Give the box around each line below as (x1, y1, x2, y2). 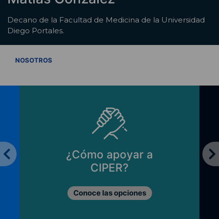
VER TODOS (170, 55, 204, 63)
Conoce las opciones (73, 188, 146, 198)
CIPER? (90, 161, 129, 175)
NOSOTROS (15, 56, 52, 64)
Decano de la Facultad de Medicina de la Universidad (7, 15, 205, 25)
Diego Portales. (7, 26, 64, 36)
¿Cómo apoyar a (66, 148, 153, 161)
